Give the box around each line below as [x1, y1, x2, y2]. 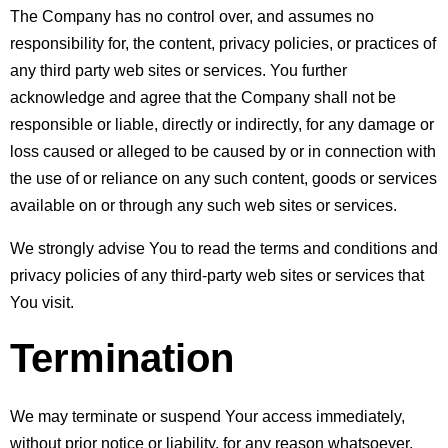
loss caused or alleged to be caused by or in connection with [10, 142, 436, 160]
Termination [10, 335, 234, 380]
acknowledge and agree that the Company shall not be [10, 88, 396, 106]
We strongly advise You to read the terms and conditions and [10, 239, 438, 257]
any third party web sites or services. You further [10, 61, 347, 79]
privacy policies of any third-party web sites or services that [10, 266, 424, 284]
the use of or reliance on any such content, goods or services [10, 169, 437, 187]
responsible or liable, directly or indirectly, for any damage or [10, 115, 434, 133]
